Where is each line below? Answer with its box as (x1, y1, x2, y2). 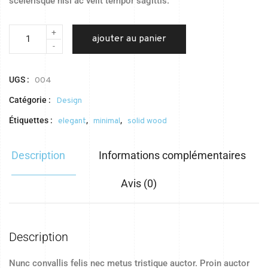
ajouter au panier (92, 33, 166, 45)
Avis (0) (120, 177, 157, 190)
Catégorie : (9, 95, 53, 105)
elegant (58, 116, 86, 127)
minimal (93, 116, 120, 127)
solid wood (127, 116, 167, 127)
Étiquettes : (9, 115, 54, 126)
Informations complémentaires (98, 149, 246, 162)
